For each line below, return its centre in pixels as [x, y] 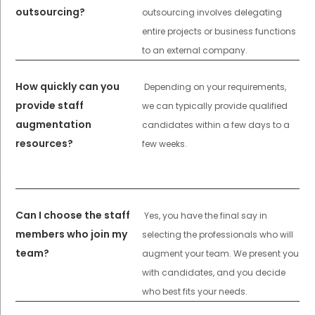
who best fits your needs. [194, 291]
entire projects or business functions [219, 31]
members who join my [72, 234]
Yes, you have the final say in [205, 215]
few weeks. [164, 143]
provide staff [50, 105]
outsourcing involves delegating [212, 12]
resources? [45, 143]
